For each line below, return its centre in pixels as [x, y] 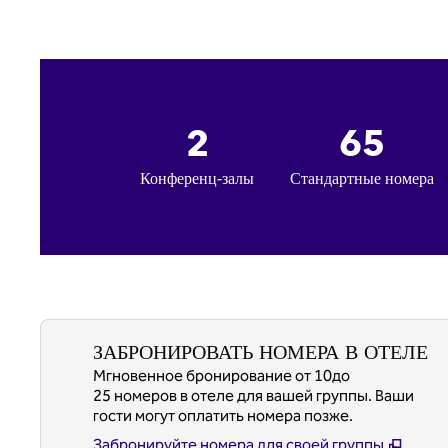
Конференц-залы [197, 179]
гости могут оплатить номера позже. [223, 415]
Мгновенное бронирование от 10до [221, 375]
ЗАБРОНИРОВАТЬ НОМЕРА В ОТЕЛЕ [260, 352]
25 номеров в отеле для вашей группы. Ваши [253, 395]
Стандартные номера [362, 179]
